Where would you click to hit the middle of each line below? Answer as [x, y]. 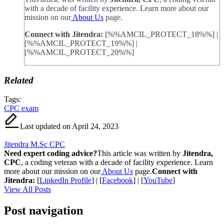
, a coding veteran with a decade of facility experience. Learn [117, 162]
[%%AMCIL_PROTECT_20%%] [79, 52]
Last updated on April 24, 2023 [69, 126]
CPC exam [21, 108]
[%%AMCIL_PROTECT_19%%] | [81, 43]
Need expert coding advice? [50, 153]
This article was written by [140, 153]
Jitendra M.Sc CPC [34, 144]
